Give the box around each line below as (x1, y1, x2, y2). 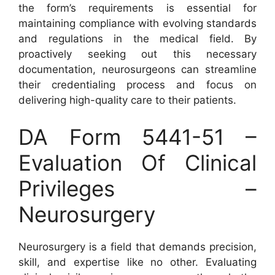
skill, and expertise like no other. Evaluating (18, 255, 257, 268)
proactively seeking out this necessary (18, 48, 257, 61)
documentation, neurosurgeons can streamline (18, 63, 257, 76)
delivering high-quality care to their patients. (18, 94, 236, 107)
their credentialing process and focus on (18, 79, 257, 91)
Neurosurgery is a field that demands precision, (18, 240, 257, 253)
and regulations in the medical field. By (18, 33, 257, 45)
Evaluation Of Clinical (18, 149, 257, 176)
